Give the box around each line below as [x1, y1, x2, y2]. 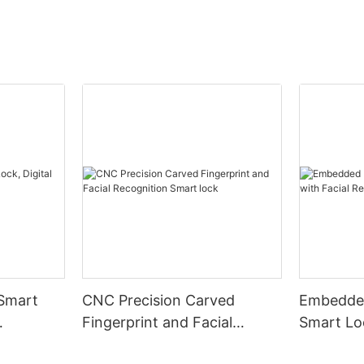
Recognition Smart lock [82, 336, 245, 353]
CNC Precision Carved [82, 292, 236, 310]
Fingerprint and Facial [82, 314, 233, 331]
